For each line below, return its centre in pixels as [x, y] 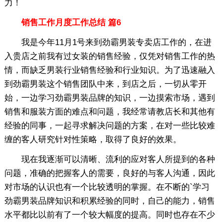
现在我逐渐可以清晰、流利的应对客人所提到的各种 [110, 159]
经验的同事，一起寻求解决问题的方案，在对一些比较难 [110, 125]
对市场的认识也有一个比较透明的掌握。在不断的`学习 [107, 187]
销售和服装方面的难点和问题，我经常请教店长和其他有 [110, 111]
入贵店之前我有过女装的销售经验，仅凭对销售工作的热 [110, 56]
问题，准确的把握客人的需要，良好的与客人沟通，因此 [110, 173]
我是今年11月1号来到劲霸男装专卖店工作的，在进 [108, 42]
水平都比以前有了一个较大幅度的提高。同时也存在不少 [110, 215]
